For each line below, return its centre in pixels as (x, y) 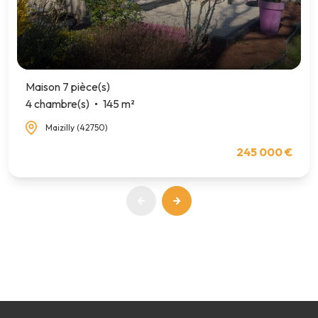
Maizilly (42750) (77, 127)
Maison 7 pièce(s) (68, 87)
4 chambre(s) (57, 104)
